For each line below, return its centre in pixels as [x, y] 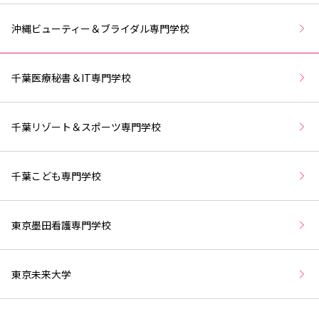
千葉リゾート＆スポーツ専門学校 [86, 126]
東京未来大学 [41, 274]
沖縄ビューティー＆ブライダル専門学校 [100, 28]
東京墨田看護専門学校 [61, 225]
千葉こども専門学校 [56, 176]
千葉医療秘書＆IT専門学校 [71, 77]
